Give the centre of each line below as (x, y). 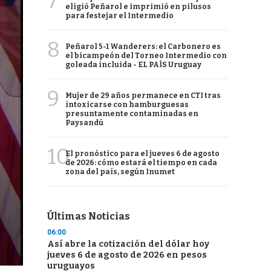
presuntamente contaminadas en (132, 114)
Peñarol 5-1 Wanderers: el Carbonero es (143, 47)
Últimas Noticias (89, 216)
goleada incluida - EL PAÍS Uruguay (133, 65)
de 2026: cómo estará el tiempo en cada (141, 163)
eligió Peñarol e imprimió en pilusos (138, 7)
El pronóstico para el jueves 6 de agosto (142, 154)
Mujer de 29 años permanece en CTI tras (143, 96)
